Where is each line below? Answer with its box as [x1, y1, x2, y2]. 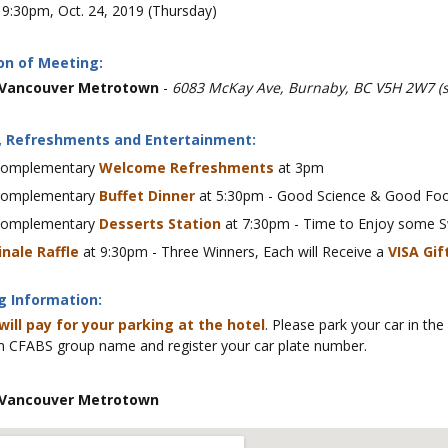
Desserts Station [99, 214, 222, 233]
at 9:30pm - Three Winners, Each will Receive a [79, 242, 389, 261]
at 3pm [274, 158, 325, 177]
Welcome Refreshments [99, 158, 275, 177]
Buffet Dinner [99, 186, 196, 205]
